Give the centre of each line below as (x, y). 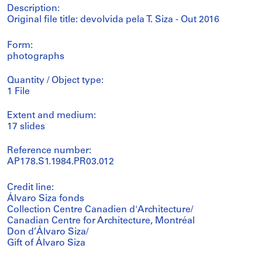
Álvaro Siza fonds (46, 199)
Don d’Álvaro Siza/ (48, 232)
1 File (18, 92)
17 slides (26, 127)
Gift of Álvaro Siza (46, 243)
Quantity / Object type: (55, 81)
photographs (36, 57)
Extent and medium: (51, 116)
